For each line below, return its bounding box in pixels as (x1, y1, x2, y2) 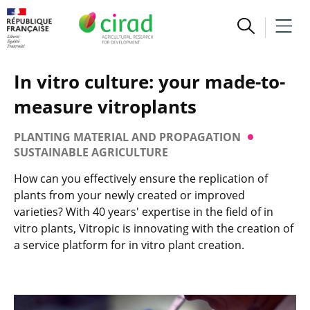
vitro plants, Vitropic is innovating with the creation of (14, 221, 293, 236)
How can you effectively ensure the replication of (14, 171, 268, 186)
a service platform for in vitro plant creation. (14, 237, 244, 253)
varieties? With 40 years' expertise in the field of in (14, 204, 273, 219)
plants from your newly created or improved (14, 188, 245, 203)
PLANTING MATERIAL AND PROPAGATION (14, 129, 241, 145)
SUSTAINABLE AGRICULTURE (14, 145, 168, 160)
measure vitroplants (14, 94, 197, 119)
